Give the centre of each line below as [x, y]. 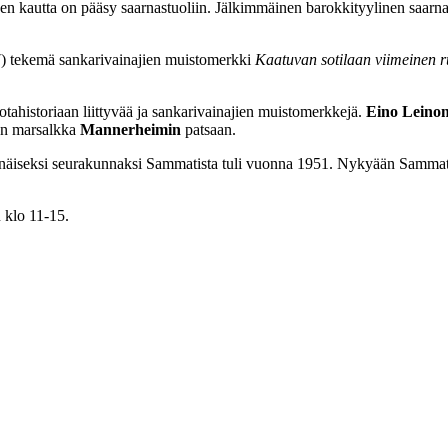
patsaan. [208, 129]
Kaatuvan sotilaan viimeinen [345, 59]
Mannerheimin [130, 129]
